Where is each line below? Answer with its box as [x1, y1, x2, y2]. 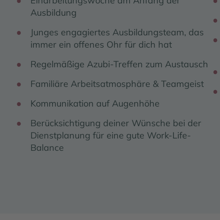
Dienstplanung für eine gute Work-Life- [30, 129, 191, 141]
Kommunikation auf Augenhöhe [30, 97, 160, 109]
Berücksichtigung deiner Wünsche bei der [30, 117, 201, 129]
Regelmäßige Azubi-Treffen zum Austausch [30, 58, 208, 70]
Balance [30, 141, 64, 153]
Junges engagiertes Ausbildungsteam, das [30, 26, 204, 38]
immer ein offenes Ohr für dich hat [30, 38, 172, 50]
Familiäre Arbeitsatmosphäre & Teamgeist [30, 78, 204, 89]
